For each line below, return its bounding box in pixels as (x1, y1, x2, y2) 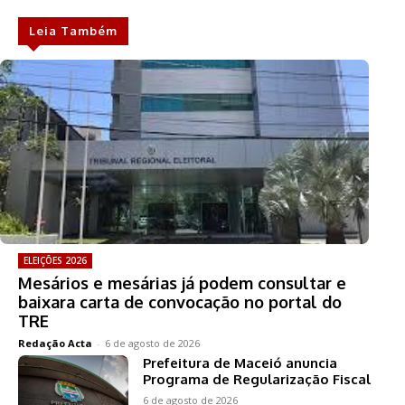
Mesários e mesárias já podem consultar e (18, 273, 346, 294)
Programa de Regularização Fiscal (143, 371, 372, 389)
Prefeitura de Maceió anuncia (143, 354, 338, 372)
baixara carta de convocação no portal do (18, 292, 342, 313)
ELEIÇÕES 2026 (24, 254, 87, 268)
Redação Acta (18, 336, 92, 351)
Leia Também (29, 24, 118, 39)
